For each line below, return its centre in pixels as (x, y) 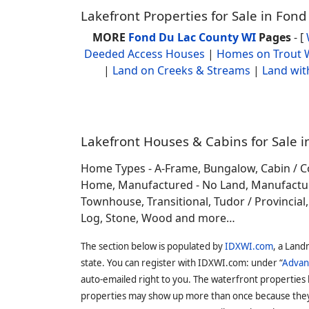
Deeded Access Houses (144, 54)
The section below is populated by (153, 246)
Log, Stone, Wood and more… (158, 218)
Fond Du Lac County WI (192, 37)
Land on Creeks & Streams (181, 70)
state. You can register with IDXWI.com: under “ (181, 263)
